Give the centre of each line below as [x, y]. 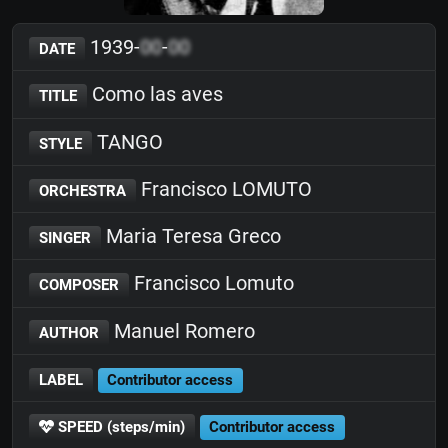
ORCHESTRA [82, 190]
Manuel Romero [181, 330]
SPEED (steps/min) [119, 427]
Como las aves [154, 94]
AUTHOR [68, 332]
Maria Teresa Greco [190, 236]
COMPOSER [78, 285]
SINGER [64, 238]
